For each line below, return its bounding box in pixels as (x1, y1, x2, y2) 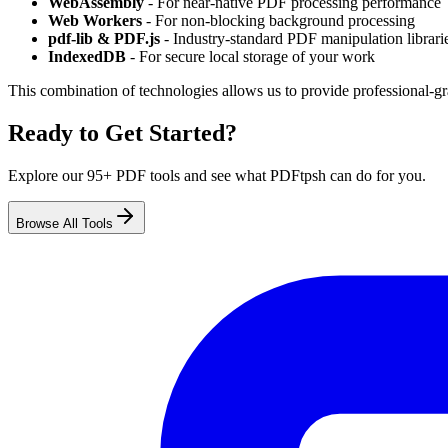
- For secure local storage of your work (126, 47, 375, 65)
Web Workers (48, 11, 142, 29)
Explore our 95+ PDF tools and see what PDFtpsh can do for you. (8, 166, 426, 184)
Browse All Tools (16, 215, 113, 231)
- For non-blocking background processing (142, 11, 415, 29)
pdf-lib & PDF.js (48, 29, 160, 47)
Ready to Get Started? (8, 119, 237, 146)
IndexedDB (48, 47, 126, 65)
